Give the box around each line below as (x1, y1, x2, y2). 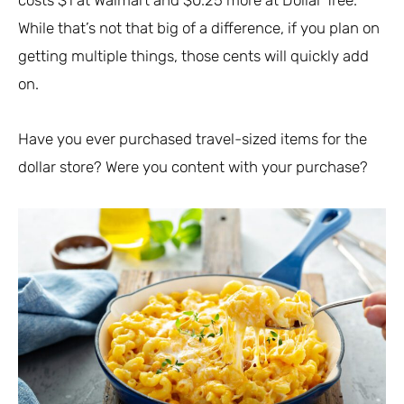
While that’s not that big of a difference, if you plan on (18, 19, 380, 38)
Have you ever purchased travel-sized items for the (18, 130, 367, 149)
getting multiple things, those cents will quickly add (18, 47, 369, 66)
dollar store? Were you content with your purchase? (18, 158, 368, 177)
